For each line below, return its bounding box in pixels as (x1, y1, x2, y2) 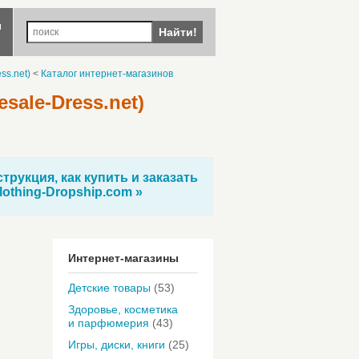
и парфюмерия (68, 317, 149, 329)
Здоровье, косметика (68, 303, 178, 316)
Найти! (158, 26, 197, 38)
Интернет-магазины (68, 252, 179, 264)
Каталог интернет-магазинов (41, 68, 173, 79)
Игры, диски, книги (68, 338, 165, 351)
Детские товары (68, 281, 151, 294)
